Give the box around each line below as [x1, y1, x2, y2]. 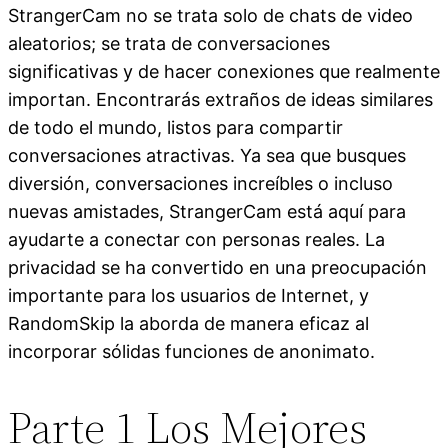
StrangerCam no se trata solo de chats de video [8, 4, 413, 26]
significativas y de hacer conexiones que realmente [8, 60, 440, 82]
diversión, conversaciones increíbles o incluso [8, 172, 393, 194]
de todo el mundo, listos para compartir [8, 116, 343, 138]
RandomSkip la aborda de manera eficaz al [8, 312, 369, 334]
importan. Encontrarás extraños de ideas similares [8, 88, 433, 110]
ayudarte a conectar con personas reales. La [8, 228, 385, 250]
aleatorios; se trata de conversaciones [8, 32, 330, 54]
